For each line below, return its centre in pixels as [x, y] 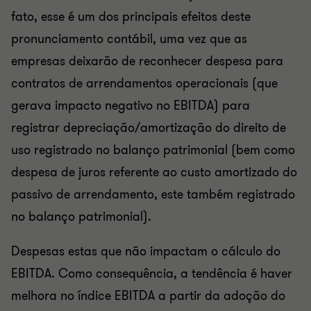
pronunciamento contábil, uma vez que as [129, 39]
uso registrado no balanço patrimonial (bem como [153, 150]
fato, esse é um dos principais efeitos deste [131, 17]
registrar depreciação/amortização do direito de [149, 128]
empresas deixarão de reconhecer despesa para [147, 61]
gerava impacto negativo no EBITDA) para [131, 106]
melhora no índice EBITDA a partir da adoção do [148, 296]
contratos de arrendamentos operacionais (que [144, 83]
